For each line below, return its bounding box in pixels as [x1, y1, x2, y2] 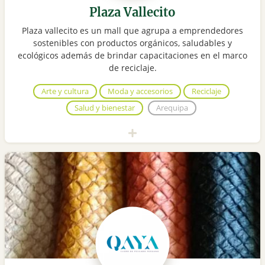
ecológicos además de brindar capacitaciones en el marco [18, 50, 247, 62]
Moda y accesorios [108, 86, 173, 97]
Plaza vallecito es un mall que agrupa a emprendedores [22, 25, 243, 37]
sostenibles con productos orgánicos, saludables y [33, 37, 232, 49]
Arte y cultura [41, 86, 89, 97]
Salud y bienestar [75, 102, 135, 114]
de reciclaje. [108, 62, 157, 74]
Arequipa [156, 102, 188, 114]
